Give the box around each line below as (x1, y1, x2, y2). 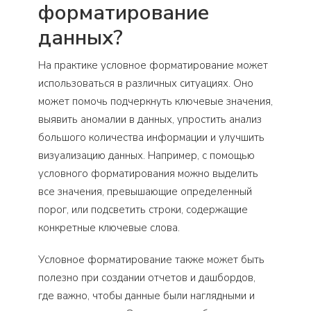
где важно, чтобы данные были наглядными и (38, 289, 255, 303)
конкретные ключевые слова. (38, 221, 180, 235)
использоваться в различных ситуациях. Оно (38, 76, 253, 91)
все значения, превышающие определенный (38, 185, 252, 199)
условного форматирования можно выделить (38, 167, 258, 181)
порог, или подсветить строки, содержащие (38, 203, 248, 217)
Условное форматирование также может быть (38, 253, 264, 267)
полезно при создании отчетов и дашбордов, (38, 271, 255, 285)
